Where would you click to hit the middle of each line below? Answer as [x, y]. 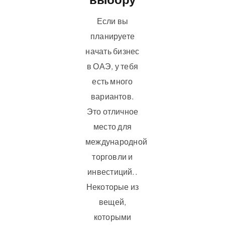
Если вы [113, 21]
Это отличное [113, 111]
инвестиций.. [113, 171]
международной [116, 141]
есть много [113, 81]
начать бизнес [113, 51]
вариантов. [113, 96]
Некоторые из [113, 186]
